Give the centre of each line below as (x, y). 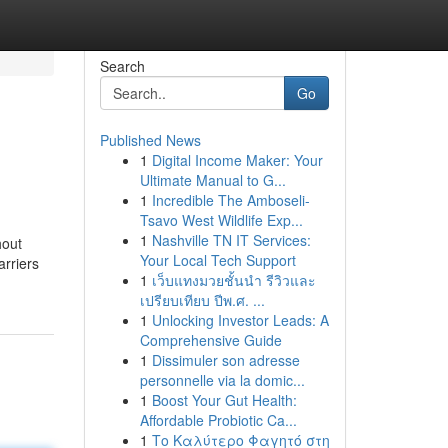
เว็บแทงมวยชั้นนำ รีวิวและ (233, 280)
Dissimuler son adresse (225, 360)
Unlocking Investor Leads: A (240, 320)
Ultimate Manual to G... (212, 180)
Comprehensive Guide (210, 340)
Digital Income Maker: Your (237, 160)
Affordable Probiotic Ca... (218, 420)
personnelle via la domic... (222, 380)
